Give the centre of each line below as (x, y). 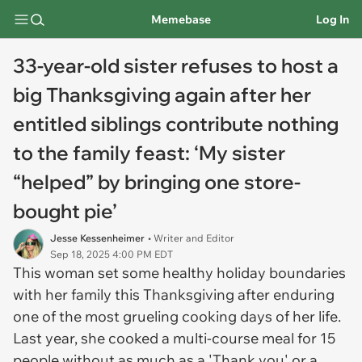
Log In (333, 19)
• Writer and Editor (191, 238)
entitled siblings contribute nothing (176, 124)
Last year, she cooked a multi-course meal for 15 (174, 338)
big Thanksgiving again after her (162, 95)
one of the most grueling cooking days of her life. (177, 316)
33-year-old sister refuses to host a (176, 65)
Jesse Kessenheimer (97, 238)
